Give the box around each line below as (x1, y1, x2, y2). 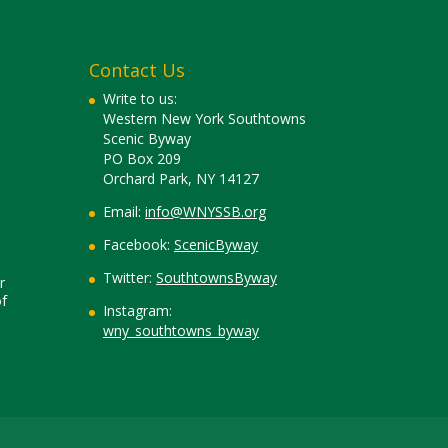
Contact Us (89, 58, 186, 82)
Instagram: (103, 301, 173, 320)
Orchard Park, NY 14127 (103, 169, 260, 188)
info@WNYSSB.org (145, 202, 267, 221)
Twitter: (103, 268, 157, 287)
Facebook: (103, 235, 175, 254)
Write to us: (103, 89, 178, 108)
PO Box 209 (103, 149, 182, 168)
